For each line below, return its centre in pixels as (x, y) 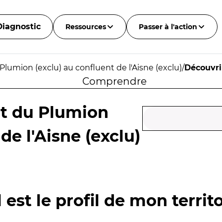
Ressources (85, 27)
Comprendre (114, 81)
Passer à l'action (168, 27)
